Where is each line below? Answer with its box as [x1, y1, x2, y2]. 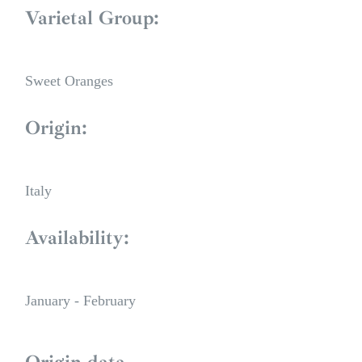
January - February [25, 293, 136, 309]
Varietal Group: [25, 6, 159, 31]
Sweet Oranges [25, 73, 113, 90]
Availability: [25, 225, 129, 250]
